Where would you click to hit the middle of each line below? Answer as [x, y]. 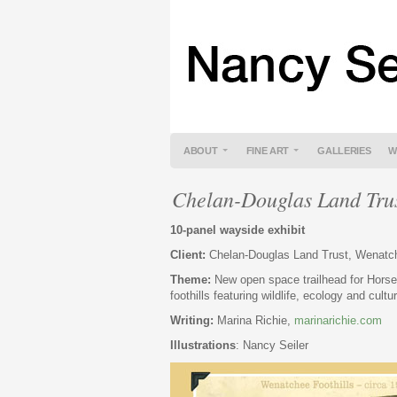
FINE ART [268, 151]
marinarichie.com [338, 320]
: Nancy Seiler [272, 345]
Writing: [192, 320]
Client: [188, 255]
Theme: [191, 280]
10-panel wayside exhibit [237, 230]
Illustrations [203, 345]
